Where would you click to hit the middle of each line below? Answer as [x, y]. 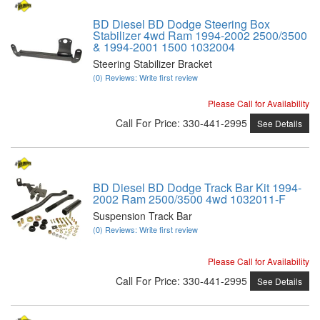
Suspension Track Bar [142, 215]
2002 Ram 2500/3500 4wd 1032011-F [189, 199]
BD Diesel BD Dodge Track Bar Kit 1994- [197, 187]
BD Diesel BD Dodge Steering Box [181, 24]
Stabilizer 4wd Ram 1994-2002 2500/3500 [200, 35]
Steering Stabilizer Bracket [152, 63]
